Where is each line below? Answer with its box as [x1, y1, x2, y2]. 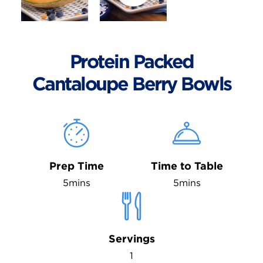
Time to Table [150, 160, 223, 172]
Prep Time [49, 160, 104, 172]
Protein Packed [69, 50, 194, 73]
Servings [108, 232, 155, 245]
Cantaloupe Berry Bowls [32, 72, 231, 95]
